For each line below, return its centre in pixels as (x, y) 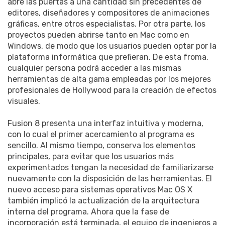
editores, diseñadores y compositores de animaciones (108, 13)
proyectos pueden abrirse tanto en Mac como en (98, 35)
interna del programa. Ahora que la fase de (88, 211)
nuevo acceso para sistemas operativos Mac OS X (100, 189)
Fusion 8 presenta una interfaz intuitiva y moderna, (105, 123)
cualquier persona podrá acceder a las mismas (94, 68)
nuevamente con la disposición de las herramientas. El (110, 178)
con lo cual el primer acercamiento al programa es (101, 134)
